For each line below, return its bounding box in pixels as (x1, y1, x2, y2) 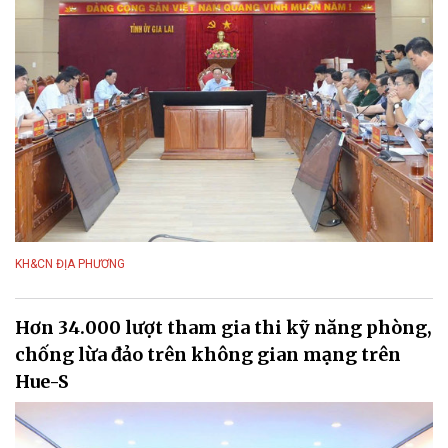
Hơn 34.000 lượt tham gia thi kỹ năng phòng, (15, 315, 432, 339)
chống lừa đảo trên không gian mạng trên (15, 342, 401, 366)
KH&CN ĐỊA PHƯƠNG (15, 257, 125, 272)
